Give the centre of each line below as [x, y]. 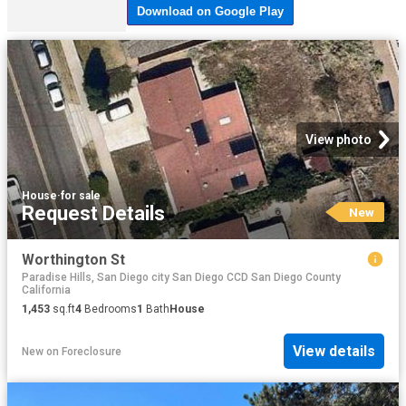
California [46, 290]
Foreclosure [92, 351]
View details [334, 352]
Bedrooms [109, 309]
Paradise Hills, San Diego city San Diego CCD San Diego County [181, 277]
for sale [81, 196]
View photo [338, 140]
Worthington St [73, 260]
